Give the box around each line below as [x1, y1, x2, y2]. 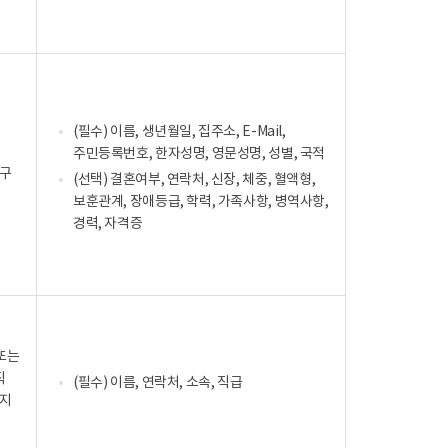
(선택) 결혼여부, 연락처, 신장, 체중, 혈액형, [73, 171, 316, 188]
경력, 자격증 [73, 215, 143, 232]
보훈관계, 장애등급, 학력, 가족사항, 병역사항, [73, 193, 329, 210]
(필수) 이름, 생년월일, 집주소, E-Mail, [73, 123, 286, 140]
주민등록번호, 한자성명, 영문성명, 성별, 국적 [73, 145, 326, 162]
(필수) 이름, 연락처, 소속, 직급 [73, 374, 243, 391]
